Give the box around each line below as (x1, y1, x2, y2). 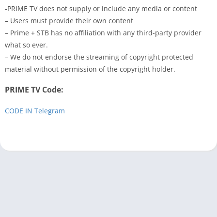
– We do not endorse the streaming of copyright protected (5, 52, 193, 62)
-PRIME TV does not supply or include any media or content (5, 3, 197, 13)
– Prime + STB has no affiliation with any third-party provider (5, 28, 201, 37)
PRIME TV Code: (5, 84, 63, 95)
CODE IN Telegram (5, 106, 67, 115)
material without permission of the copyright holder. (5, 64, 175, 74)
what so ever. (5, 40, 48, 49)
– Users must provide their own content (5, 15, 133, 25)
